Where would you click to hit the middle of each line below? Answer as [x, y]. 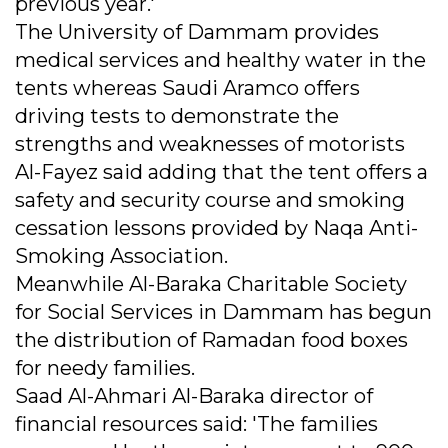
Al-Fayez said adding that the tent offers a [221, 172]
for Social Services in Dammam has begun [223, 312]
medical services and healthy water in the [220, 60]
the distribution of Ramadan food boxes [211, 340]
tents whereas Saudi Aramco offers [187, 88]
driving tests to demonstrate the [177, 116]
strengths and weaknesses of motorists [210, 144]
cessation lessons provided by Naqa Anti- [216, 228]
